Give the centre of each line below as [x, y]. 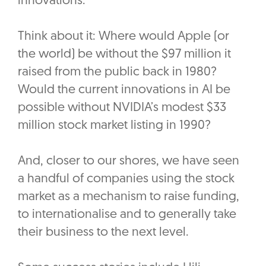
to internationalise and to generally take [127, 215]
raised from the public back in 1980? [117, 72]
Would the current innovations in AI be [124, 90]
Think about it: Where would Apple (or [123, 37]
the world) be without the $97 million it [124, 55]
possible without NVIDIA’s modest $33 [122, 108]
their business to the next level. [105, 233]
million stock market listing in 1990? [114, 126]
